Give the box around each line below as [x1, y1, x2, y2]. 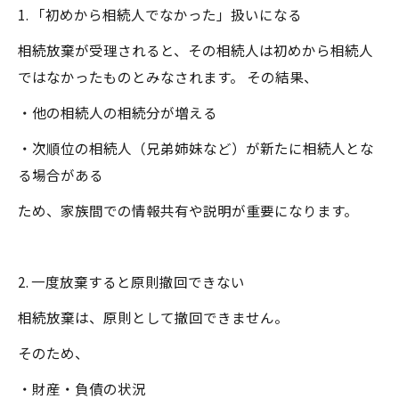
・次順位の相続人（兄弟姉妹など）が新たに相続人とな [18, 138, 374, 158]
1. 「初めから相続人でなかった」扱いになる [18, 4, 302, 24]
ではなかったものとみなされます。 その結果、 [18, 67, 318, 86]
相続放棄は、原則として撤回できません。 [18, 307, 289, 327]
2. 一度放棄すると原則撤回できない [18, 272, 245, 291]
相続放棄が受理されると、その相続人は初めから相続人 [18, 40, 373, 60]
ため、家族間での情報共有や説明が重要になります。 [18, 200, 358, 220]
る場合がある [18, 165, 103, 184]
